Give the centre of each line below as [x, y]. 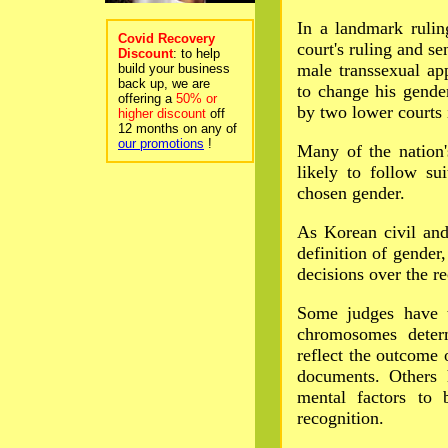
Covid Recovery [166, 38]
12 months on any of [177, 128]
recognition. [340, 418]
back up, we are [164, 83]
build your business [174, 68]
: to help [196, 53]
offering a [147, 98]
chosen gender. [351, 193]
